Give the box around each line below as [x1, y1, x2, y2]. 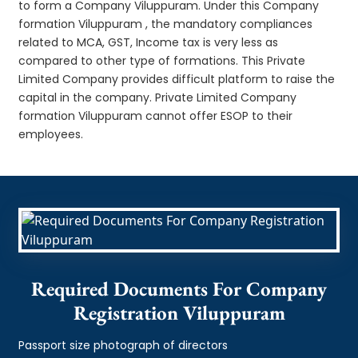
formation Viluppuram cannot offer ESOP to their [18, 107, 293, 124]
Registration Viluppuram [73, 299, 285, 325]
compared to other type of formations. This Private [18, 52, 306, 69]
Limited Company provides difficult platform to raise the [18, 70, 336, 87]
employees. [18, 125, 84, 142]
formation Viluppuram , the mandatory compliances [18, 15, 313, 32]
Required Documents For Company [31, 275, 327, 301]
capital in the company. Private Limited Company [18, 89, 297, 105]
